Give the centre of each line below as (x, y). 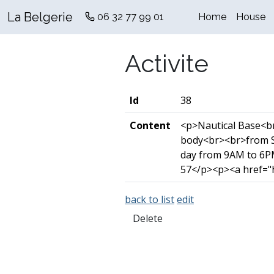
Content (150, 125)
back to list (150, 199)
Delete (148, 218)
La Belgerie (40, 17)
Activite (167, 63)
